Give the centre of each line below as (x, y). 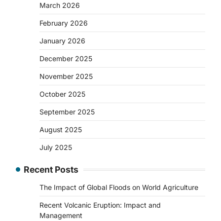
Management (61, 215)
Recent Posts (51, 169)
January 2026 (62, 41)
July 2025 (56, 147)
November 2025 (66, 76)
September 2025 (67, 112)
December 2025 (66, 58)
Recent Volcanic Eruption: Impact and (100, 205)
